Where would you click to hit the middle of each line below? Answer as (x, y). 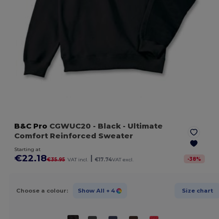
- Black (107, 126)
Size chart (197, 190)
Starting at (28, 150)
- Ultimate (142, 126)
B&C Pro (31, 126)
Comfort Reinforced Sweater (74, 136)
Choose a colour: (42, 190)
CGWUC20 (70, 126)
